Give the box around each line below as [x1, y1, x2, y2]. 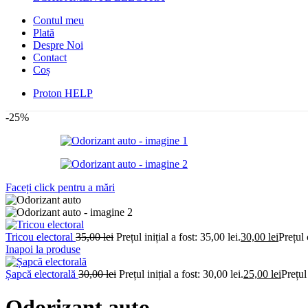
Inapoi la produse [5, 243, 80, 255]
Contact [33, 51, 67, 63]
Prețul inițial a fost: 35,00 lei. [116, 230, 241, 243]
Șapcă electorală [5, 267, 78, 280]
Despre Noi [33, 38, 83, 51]
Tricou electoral [5, 230, 76, 243]
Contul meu [33, 14, 84, 26]
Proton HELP [33, 87, 93, 99]
